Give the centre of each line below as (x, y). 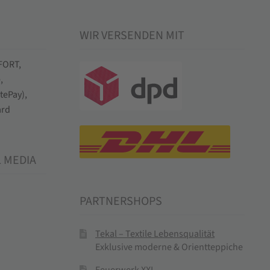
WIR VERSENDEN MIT (132, 35)
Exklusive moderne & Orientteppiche (169, 247)
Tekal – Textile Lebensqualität (155, 234)
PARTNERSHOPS (121, 202)
